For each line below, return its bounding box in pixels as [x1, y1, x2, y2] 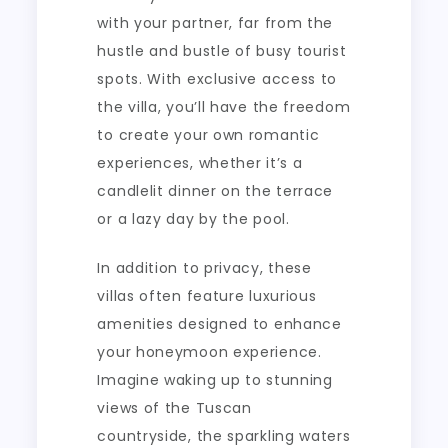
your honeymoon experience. [97, 341, 322, 362]
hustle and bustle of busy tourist [97, 40, 347, 61]
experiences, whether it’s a [97, 152, 303, 173]
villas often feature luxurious [97, 285, 317, 306]
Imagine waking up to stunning [97, 369, 333, 390]
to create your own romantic [97, 124, 320, 145]
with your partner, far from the [97, 12, 334, 33]
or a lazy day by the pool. [97, 208, 290, 229]
